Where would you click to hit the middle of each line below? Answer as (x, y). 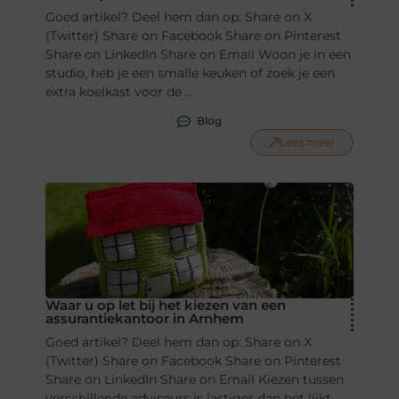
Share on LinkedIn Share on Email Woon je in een (198, 55)
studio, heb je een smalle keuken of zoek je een (190, 73)
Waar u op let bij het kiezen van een (165, 305)
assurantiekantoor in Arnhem (144, 319)
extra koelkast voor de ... (119, 92)
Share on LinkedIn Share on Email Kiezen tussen (194, 380)
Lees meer (308, 142)
